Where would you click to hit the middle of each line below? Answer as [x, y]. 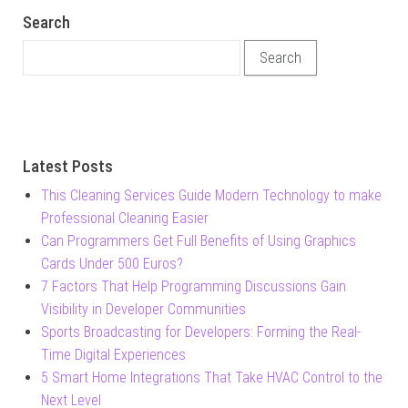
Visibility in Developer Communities [143, 309]
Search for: [57, 51]
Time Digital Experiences [113, 355]
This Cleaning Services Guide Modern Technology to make [211, 195]
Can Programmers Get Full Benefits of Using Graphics [199, 241]
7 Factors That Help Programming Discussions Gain [194, 286]
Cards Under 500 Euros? [112, 264]
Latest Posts [68, 166]
